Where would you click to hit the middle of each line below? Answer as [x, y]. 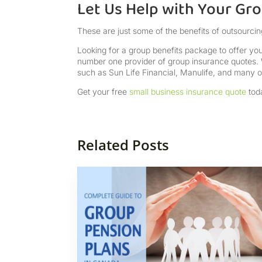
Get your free [103, 92]
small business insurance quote [188, 92]
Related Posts [123, 145]
